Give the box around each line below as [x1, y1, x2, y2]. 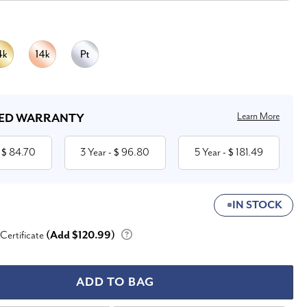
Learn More [237, 110, 280, 122]
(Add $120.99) [46, 228, 115, 242]
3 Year [80, 145, 107, 159]
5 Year [194, 145, 221, 159]
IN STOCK [232, 198, 282, 212]
